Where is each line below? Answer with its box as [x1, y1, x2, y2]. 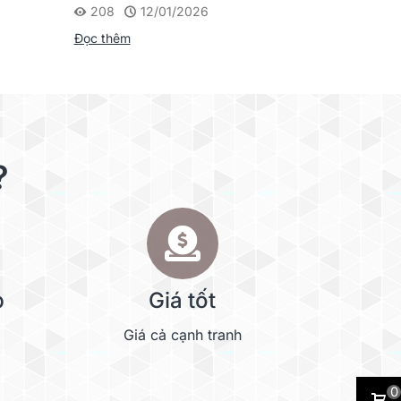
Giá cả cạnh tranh [123, 326, 242, 344]
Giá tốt [149, 287, 216, 313]
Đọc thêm [73, 30, 131, 46]
